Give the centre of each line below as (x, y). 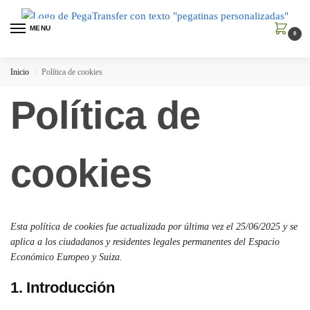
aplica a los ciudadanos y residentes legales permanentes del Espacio (145, 242)
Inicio (20, 72)
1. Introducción (63, 288)
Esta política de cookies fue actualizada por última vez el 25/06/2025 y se (154, 227)
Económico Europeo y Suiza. (66, 257)
